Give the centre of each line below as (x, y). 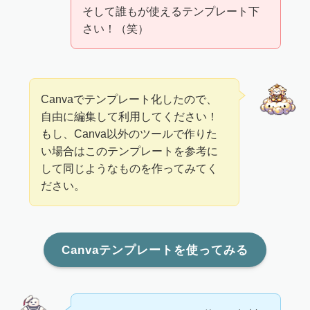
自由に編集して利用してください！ (130, 116)
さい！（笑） (116, 29)
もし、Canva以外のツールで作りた (129, 133)
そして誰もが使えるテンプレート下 (171, 11)
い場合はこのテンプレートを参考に (130, 151)
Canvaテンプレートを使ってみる (155, 250)
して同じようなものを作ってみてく (130, 168)
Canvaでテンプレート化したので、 (129, 99)
